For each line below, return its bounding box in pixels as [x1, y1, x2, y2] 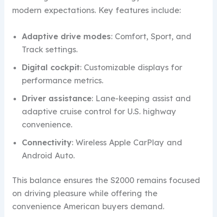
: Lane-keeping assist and [92, 93, 191, 103]
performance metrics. [22, 75, 104, 85]
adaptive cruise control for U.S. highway [22, 106, 177, 116]
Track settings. [22, 44, 78, 54]
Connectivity [22, 137, 72, 147]
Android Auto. [22, 150, 75, 160]
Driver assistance [22, 93, 92, 103]
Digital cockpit [22, 62, 80, 72]
